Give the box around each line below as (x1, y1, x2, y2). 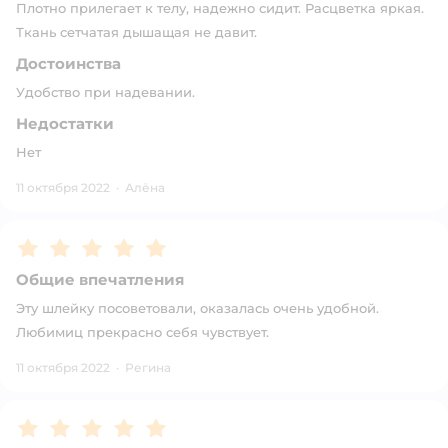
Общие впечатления (16, 270, 184, 289)
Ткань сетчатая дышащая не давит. (16, 24, 257, 40)
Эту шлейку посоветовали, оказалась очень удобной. (16, 300, 379, 316)
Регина (125, 360, 171, 375)
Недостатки (16, 114, 114, 133)
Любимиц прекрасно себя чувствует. (16, 324, 269, 340)
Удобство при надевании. (16, 84, 195, 100)
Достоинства (16, 54, 121, 73)
